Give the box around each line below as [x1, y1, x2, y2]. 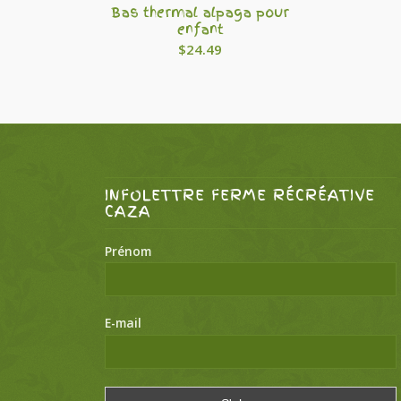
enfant [176, 19, 224, 39]
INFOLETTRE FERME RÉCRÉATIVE [105, 183, 376, 206]
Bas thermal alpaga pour [111, 2, 290, 22]
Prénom [105, 242, 152, 260]
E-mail [105, 314, 142, 332]
